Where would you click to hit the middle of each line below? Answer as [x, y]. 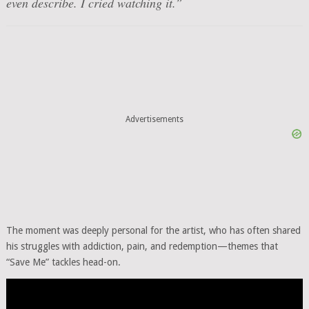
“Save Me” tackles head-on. [63, 262]
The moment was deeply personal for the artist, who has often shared [153, 230]
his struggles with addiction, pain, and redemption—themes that [142, 246]
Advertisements [154, 119]
